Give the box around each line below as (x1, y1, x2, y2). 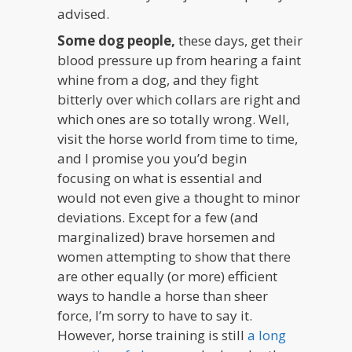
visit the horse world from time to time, (57, 129, 299, 148)
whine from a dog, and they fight (57, 70, 259, 89)
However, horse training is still (57, 325, 248, 344)
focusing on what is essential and (57, 168, 263, 187)
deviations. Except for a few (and (57, 207, 259, 226)
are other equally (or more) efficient (57, 266, 278, 285)
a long (247, 325, 287, 344)
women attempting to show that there (57, 247, 291, 266)
